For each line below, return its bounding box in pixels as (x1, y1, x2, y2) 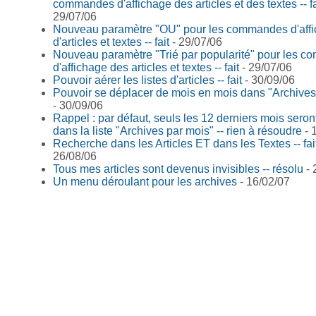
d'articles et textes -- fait (53, 35, 169, 48)
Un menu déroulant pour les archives (53, 175, 237, 188)
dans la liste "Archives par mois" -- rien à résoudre (53, 124, 302, 137)
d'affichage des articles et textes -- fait (53, 61, 239, 73)
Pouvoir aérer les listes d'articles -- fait (53, 73, 242, 86)
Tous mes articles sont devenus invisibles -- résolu (53, 162, 303, 175)
